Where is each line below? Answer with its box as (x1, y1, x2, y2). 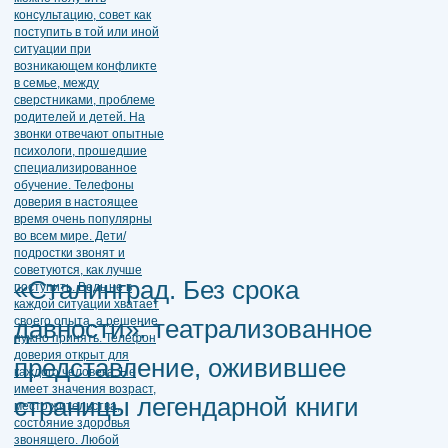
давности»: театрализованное (14, 313, 372, 344)
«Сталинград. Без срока (14, 274, 299, 305)
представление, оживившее (14, 352, 346, 383)
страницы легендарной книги (14, 391, 359, 422)
